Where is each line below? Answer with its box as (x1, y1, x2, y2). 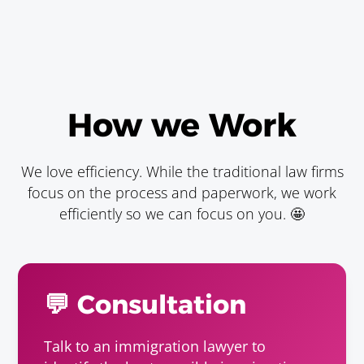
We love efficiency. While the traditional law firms (20, 162, 344, 182)
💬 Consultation (44, 288, 247, 320)
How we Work (67, 106, 297, 145)
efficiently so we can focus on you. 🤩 (59, 204, 305, 224)
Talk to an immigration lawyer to (44, 336, 266, 357)
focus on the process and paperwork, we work (28, 183, 336, 203)
